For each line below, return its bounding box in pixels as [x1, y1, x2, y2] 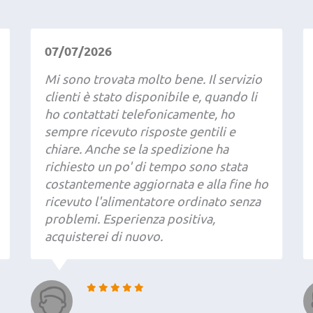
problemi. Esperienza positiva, [45, 211, 215, 226]
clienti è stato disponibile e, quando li [45, 89, 257, 103]
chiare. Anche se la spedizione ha [45, 141, 228, 156]
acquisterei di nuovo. [45, 228, 163, 243]
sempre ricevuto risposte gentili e [45, 124, 235, 138]
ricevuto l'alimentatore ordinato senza [45, 194, 261, 208]
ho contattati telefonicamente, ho [45, 106, 235, 121]
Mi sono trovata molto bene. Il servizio [45, 71, 262, 86]
